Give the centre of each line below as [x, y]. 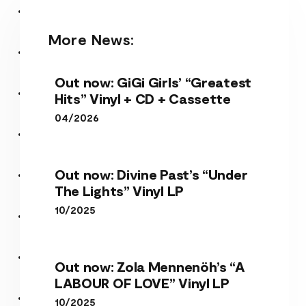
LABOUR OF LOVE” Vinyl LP [142, 282]
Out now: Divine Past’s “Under [151, 174]
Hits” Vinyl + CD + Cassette [142, 98]
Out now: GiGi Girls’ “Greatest [153, 82]
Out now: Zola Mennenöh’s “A [150, 266]
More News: [91, 39]
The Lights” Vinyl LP [119, 190]
